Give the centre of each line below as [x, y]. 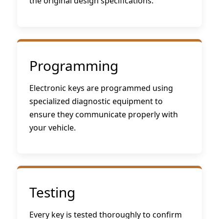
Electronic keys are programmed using [101, 88]
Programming [74, 65]
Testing [52, 192]
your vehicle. [53, 127]
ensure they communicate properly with [104, 114]
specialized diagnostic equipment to [96, 101]
